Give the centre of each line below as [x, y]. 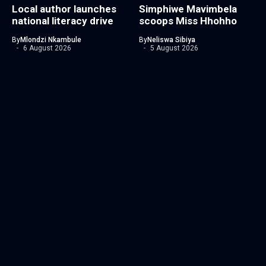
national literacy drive [63, 21]
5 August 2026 [174, 48]
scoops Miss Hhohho [188, 21]
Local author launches [64, 9]
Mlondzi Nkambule [51, 40]
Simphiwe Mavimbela [188, 9]
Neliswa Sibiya [171, 40]
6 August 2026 [47, 48]
